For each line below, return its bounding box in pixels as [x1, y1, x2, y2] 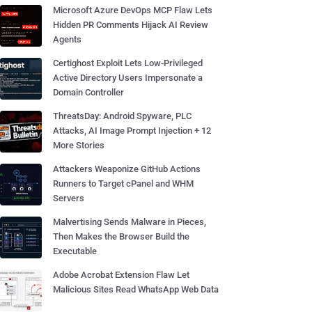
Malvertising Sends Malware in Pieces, [53, 217, 206, 227]
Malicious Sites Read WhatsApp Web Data [53, 284, 219, 295]
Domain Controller [53, 87, 124, 97]
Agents [53, 34, 81, 45]
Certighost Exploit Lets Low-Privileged [53, 58, 203, 68]
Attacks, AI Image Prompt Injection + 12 [53, 125, 211, 136]
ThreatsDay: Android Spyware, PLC [53, 111, 192, 121]
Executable [53, 246, 97, 256]
